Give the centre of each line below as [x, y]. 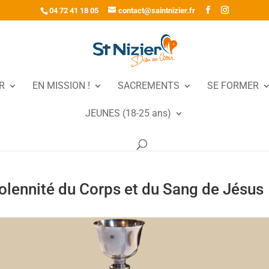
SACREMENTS [149, 85]
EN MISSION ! [61, 85]
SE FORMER [233, 85]
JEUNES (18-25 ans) [128, 113]
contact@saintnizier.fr [157, 10]
